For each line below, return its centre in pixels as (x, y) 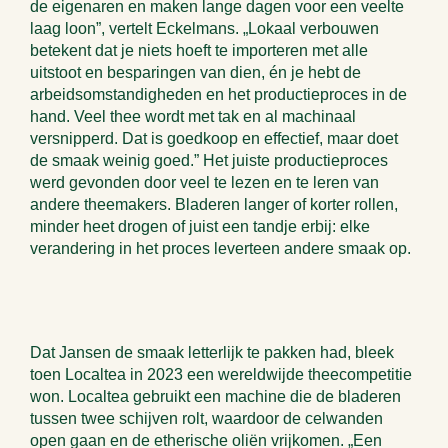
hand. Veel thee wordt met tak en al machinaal (193, 116)
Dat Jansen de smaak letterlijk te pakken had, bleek (212, 352)
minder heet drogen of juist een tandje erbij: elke (200, 226)
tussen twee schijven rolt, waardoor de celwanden (206, 418)
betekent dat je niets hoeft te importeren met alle (199, 50)
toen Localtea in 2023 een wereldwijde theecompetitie (221, 374)
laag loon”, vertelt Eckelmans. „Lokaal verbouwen (204, 28)
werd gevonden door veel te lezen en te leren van (204, 182)
